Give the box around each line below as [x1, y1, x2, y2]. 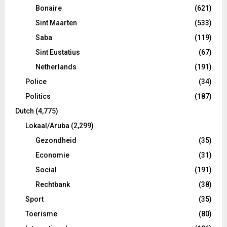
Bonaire [35, 4, 62, 12]
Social [35, 165, 57, 174]
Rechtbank [35, 180, 70, 188]
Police [25, 77, 47, 86]
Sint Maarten [35, 18, 77, 27]
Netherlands [35, 62, 77, 71]
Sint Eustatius [35, 48, 80, 56]
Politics [25, 92, 51, 100]
